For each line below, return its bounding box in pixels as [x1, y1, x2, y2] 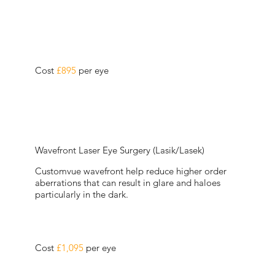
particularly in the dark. [35, 188, 129, 201]
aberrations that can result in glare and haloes [35, 177, 221, 189]
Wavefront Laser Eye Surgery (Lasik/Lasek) [35, 144, 205, 156]
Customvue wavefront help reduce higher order [35, 165, 227, 177]
